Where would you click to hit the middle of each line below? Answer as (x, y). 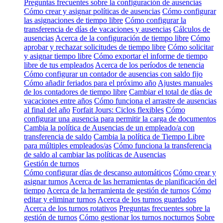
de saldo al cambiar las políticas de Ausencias (95, 154)
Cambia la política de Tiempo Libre (149, 136)
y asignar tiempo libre (58, 56)
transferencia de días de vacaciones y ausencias (98, 29)
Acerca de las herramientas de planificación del (143, 181)
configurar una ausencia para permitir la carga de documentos (120, 118)
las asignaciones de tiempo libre (73, 20)
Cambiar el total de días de (170, 92)
